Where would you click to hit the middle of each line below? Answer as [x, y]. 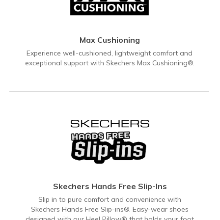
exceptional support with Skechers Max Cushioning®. [110, 63]
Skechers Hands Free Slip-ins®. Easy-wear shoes [110, 209]
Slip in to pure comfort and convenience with [110, 199]
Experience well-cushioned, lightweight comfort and [110, 53]
